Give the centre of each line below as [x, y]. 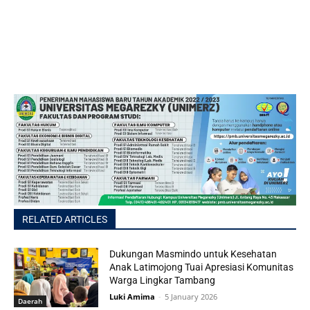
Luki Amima [133, 296]
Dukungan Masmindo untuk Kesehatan [193, 254]
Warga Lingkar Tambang [163, 280]
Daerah [30, 301]
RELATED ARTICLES [65, 219]
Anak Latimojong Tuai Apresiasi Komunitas [202, 267]
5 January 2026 [191, 296]
